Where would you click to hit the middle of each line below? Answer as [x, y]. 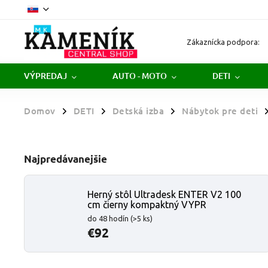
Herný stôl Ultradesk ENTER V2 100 [164, 194]
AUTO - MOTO [140, 76]
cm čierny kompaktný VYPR [147, 204]
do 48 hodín [109, 218]
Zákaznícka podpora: [223, 42]
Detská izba [138, 111]
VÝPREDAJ [45, 76]
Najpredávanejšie [66, 159]
